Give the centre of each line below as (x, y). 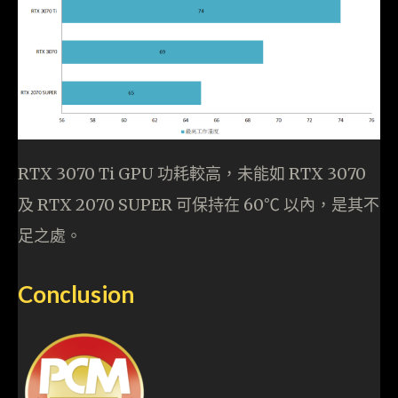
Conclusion (76, 294)
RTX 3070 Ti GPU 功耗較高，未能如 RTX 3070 (192, 173)
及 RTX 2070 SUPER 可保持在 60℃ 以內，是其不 (199, 204)
